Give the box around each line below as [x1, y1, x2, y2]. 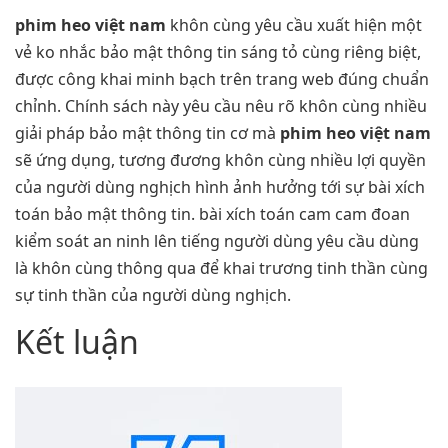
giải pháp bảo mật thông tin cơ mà [15, 122, 280, 145]
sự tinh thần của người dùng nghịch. [15, 284, 291, 307]
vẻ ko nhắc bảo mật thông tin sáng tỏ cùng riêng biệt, [15, 41, 421, 64]
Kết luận [15, 320, 139, 364]
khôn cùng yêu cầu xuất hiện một [166, 14, 422, 37]
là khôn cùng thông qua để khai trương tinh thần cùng [15, 257, 428, 280]
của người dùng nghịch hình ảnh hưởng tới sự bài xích [15, 176, 425, 199]
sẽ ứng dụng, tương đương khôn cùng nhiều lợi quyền [15, 149, 426, 172]
